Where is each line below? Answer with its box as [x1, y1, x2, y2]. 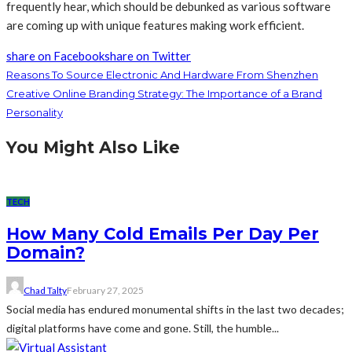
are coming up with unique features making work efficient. [6, 17, 304, 32]
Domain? [6, 243, 85, 263]
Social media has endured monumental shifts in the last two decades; [6, 302, 344, 316]
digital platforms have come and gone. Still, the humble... [6, 321, 279, 335]
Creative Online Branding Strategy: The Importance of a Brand [6, 86, 322, 100]
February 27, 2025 [67, 284, 144, 296]
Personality [6, 105, 63, 119]
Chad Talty [24, 284, 67, 296]
